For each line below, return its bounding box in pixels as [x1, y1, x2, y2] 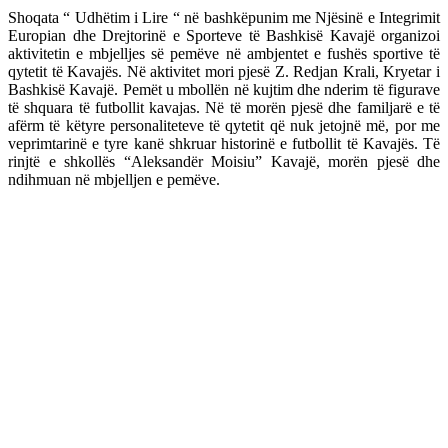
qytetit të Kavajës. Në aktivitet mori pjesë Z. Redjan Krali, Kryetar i [8, 63, 440, 80]
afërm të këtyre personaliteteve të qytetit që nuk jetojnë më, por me [8, 117, 440, 134]
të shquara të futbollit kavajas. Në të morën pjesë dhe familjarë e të [8, 99, 440, 116]
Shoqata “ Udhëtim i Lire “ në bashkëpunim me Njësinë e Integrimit [8, 9, 440, 26]
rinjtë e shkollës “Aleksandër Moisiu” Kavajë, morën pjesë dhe [8, 153, 440, 170]
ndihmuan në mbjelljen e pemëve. [8, 171, 220, 188]
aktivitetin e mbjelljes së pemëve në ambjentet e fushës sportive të [8, 45, 440, 62]
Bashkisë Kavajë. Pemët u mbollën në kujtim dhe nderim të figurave [8, 81, 440, 98]
